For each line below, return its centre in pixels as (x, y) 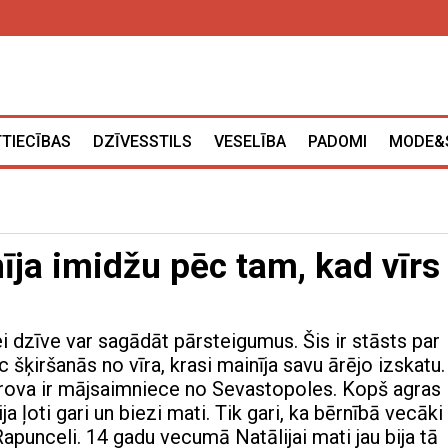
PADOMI (337, 142)
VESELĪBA (250, 142)
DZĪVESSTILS (142, 142)
